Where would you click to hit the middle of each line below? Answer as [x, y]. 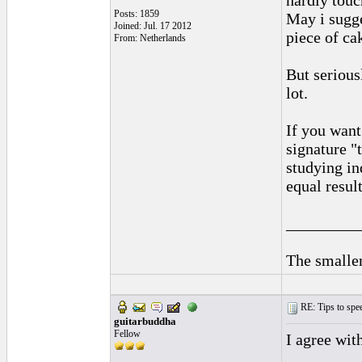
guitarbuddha [145, 321]
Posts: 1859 [137, 14]
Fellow [127, 334]
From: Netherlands [150, 38]
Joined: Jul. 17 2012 [153, 26]
